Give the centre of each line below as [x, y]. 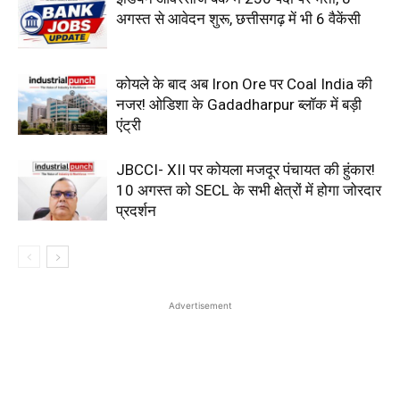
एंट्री [129, 125]
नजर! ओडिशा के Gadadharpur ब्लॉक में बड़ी [239, 104]
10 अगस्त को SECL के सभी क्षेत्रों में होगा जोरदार [249, 190]
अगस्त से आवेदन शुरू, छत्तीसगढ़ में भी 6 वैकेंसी [238, 18]
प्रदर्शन [136, 210]
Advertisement [200, 305]
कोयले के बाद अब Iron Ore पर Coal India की [244, 83]
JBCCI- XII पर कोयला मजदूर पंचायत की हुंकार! [246, 169]
